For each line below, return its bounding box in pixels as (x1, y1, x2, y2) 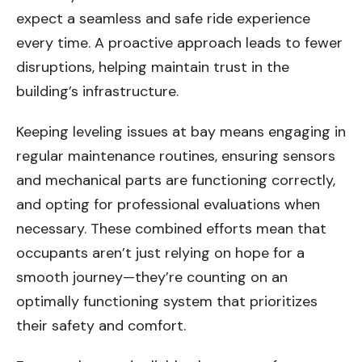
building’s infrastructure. (16, 82, 179, 102)
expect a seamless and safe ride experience (16, 9, 310, 29)
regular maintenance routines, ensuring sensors (16, 146, 335, 166)
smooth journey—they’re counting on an (16, 267, 288, 288)
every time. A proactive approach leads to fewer (16, 33, 343, 53)
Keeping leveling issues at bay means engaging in (16, 122, 346, 142)
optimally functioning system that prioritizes (16, 292, 318, 312)
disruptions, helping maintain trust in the (16, 57, 289, 78)
